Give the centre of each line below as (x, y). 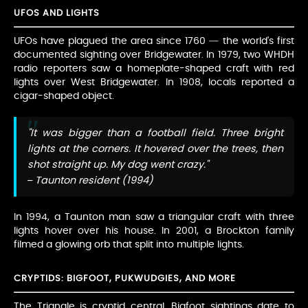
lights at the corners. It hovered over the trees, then (155, 149)
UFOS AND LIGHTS (57, 14)
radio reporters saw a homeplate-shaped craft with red (154, 69)
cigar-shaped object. (64, 97)
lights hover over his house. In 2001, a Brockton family (154, 231)
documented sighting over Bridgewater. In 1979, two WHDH (154, 55)
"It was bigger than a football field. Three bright (155, 133)
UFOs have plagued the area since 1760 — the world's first (154, 42)
